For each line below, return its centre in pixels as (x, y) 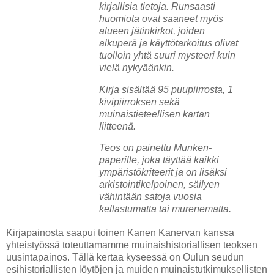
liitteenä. (117, 126)
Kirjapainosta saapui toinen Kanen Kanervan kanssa (120, 233)
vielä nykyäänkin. (136, 67)
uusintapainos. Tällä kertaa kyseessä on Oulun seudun (125, 257)
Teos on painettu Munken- (155, 148)
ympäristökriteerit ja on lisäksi (163, 172)
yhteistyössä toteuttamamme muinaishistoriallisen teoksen (132, 245)
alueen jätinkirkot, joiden (152, 31)
